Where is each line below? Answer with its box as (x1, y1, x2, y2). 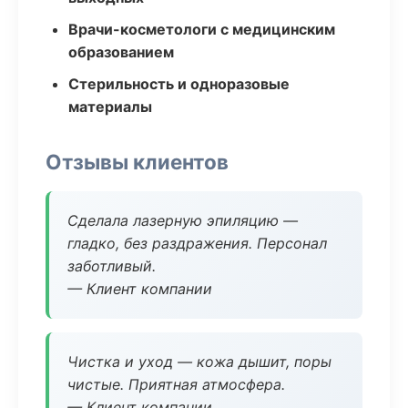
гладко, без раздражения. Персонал (67, 234, 327, 252)
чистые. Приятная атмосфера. (67, 375, 285, 393)
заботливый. (67, 257, 156, 275)
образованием (68, 43, 174, 61)
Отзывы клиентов (46, 149, 229, 174)
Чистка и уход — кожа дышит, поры (67, 352, 331, 371)
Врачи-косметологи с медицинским (68, 20, 335, 38)
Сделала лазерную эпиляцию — (67, 211, 298, 229)
